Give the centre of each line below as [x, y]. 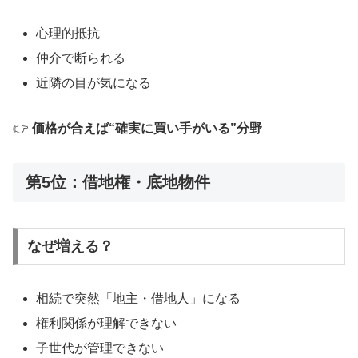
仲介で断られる [81, 58]
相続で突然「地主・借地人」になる [139, 298]
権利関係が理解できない [107, 324]
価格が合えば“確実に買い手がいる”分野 [147, 128]
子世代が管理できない [100, 348]
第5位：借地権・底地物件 [118, 182]
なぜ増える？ [70, 246]
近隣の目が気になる [94, 83]
